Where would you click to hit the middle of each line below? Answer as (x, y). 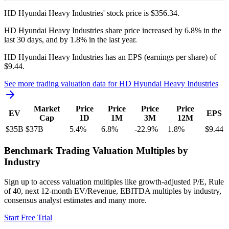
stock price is (127, 13)
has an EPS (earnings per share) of (160, 57)
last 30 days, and (32, 40)
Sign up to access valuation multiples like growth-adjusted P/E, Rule (114, 181)
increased (157, 31)
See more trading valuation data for (62, 84)
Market (47, 109)
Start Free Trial (28, 217)
